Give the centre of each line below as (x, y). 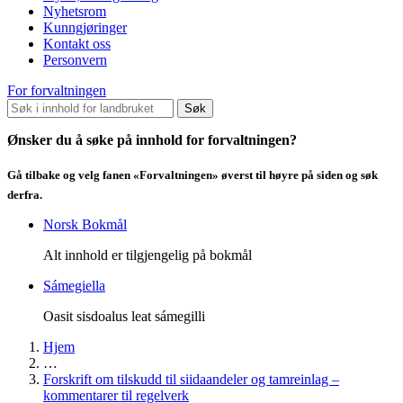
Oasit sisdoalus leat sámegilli (124, 317)
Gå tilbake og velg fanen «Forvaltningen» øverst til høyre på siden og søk (193, 175)
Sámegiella (74, 286)
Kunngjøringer (85, 27)
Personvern (75, 59)
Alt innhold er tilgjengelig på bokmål (148, 255)
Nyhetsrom (75, 11)
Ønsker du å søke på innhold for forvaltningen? (152, 139)
